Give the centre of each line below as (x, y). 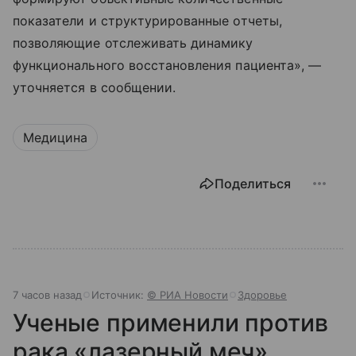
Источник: (119, 295)
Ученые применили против (170, 323)
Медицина (55, 138)
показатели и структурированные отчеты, (147, 21)
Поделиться (253, 184)
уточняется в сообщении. (95, 88)
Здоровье (262, 295)
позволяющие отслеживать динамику (133, 43)
